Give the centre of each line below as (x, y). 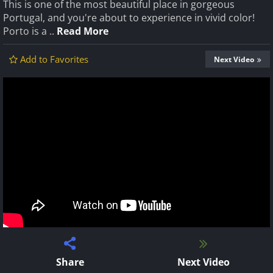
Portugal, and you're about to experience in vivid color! (129, 18)
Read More (83, 31)
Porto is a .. (30, 31)
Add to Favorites (54, 59)
